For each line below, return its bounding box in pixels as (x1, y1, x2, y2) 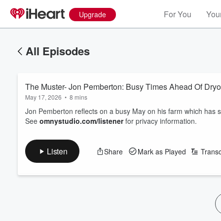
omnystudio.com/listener (39, 116, 123, 126)
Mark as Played (137, 146, 186, 156)
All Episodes (26, 43, 90, 59)
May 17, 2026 (25, 93, 62, 101)
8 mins (70, 93, 87, 101)
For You (164, 8, 191, 20)
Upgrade (79, 9, 106, 19)
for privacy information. (123, 116, 197, 126)
